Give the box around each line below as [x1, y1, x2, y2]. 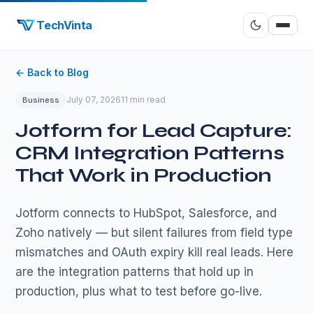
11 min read [121, 94, 166, 105]
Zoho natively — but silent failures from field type [15, 226, 293, 240]
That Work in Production [15, 163, 272, 187]
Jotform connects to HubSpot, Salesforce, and [15, 206, 277, 220]
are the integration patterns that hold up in [15, 265, 254, 279]
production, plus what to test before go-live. [15, 284, 263, 298]
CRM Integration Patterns [15, 141, 284, 165]
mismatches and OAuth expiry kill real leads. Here [15, 245, 294, 259]
